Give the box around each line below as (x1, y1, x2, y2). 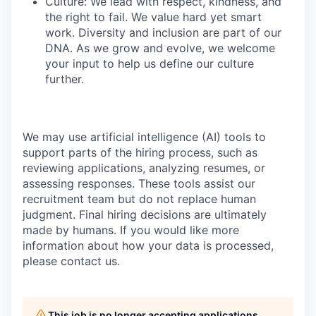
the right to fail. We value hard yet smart (45, 10, 262, 24)
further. (45, 72, 84, 86)
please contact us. (23, 254, 120, 268)
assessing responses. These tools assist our (23, 176, 255, 190)
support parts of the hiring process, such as (23, 145, 257, 159)
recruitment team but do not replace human (23, 192, 256, 206)
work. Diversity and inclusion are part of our (45, 25, 281, 39)
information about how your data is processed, (23, 238, 274, 253)
